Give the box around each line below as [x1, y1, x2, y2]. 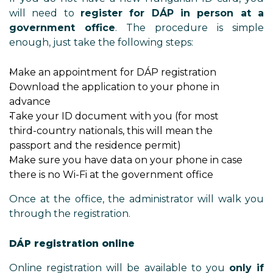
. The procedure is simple [115, 22, 264, 34]
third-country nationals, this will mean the [9, 125, 213, 136]
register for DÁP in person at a [80, 7, 264, 19]
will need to [9, 7, 80, 19]
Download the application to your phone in [9, 81, 219, 93]
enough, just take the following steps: [9, 37, 193, 48]
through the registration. [9, 208, 130, 219]
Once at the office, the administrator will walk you [9, 193, 264, 205]
